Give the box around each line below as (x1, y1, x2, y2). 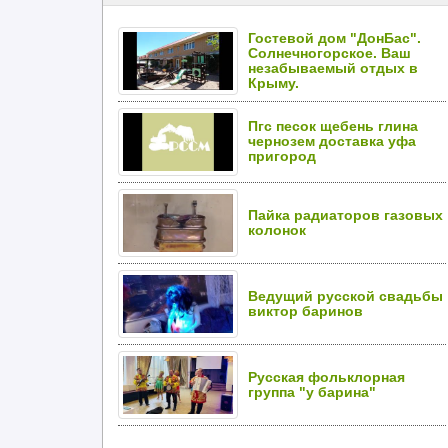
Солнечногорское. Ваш (248, 46, 411, 61)
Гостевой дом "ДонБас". (248, 31, 421, 46)
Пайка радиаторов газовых (248, 208, 443, 223)
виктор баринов (248, 304, 363, 319)
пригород (248, 149, 316, 164)
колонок (248, 223, 306, 238)
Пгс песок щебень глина (248, 119, 418, 134)
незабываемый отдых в (248, 61, 418, 76)
